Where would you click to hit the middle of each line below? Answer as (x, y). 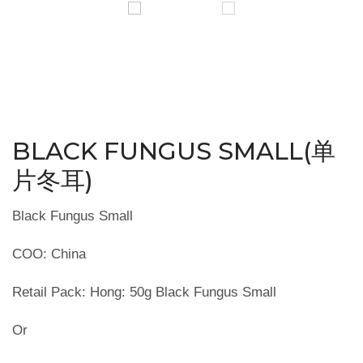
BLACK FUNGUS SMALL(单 (174, 152)
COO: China (49, 254)
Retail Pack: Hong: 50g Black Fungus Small (144, 293)
